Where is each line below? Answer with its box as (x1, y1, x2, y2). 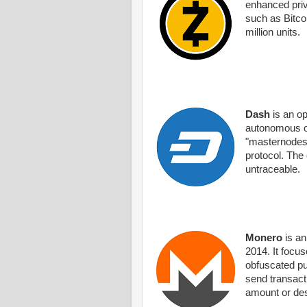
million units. (245, 27, 300, 38)
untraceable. (245, 164, 300, 175)
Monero (245, 232, 282, 244)
